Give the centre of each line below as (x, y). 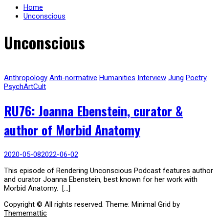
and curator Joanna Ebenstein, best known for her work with (101, 180)
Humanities (117, 77)
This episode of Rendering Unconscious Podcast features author (109, 171)
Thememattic (25, 213)
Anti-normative (73, 77)
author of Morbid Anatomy (72, 130)
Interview (152, 77)
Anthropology (26, 77)
